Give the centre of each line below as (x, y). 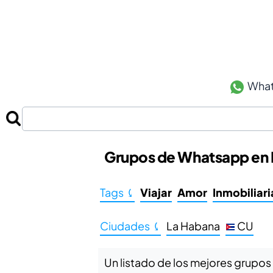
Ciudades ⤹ (131, 226)
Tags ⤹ (118, 193)
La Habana (193, 226)
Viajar (156, 193)
